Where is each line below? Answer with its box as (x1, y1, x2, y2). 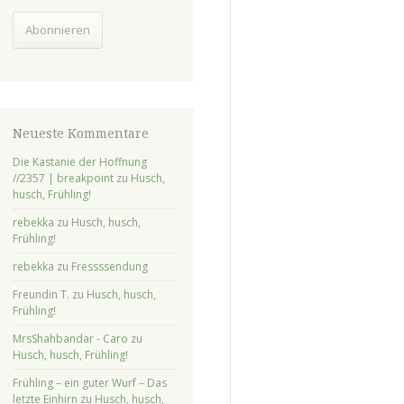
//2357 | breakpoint (12, 170, 114, 186)
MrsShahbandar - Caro (12, 330, 128, 346)
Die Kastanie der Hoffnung (12, 153, 147, 170)
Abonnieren (24, 22, 90, 39)
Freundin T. (12, 286, 69, 302)
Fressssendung (70, 258, 148, 274)
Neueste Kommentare (12, 126, 149, 142)
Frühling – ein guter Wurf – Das (12, 374, 167, 390)
